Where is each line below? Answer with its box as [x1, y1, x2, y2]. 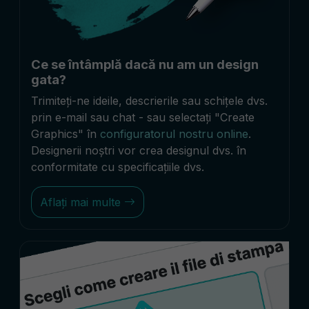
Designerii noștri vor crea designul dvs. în [31, 143, 246, 157]
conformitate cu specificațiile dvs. [31, 159, 204, 174]
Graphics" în [31, 126, 100, 141]
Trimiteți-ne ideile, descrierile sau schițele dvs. [31, 93, 268, 108]
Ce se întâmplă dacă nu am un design [31, 56, 259, 72]
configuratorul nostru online [100, 126, 248, 141]
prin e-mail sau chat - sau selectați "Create [31, 110, 255, 124]
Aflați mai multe [40, 195, 124, 209]
